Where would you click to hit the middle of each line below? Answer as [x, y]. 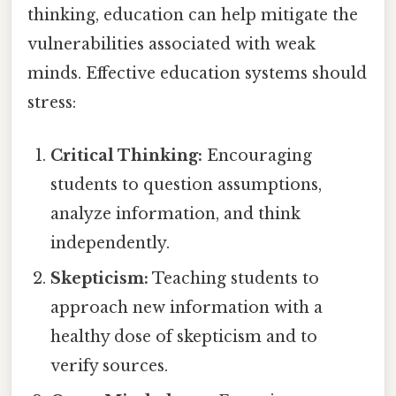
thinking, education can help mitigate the [193, 15]
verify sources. [110, 366]
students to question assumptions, [187, 184]
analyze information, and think [176, 213]
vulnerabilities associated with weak [171, 45]
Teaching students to [234, 278]
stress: [52, 103]
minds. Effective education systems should [197, 74]
